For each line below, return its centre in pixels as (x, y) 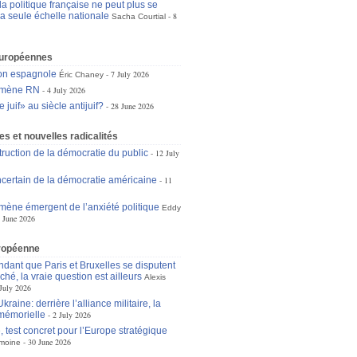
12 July (167, 153)
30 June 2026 (49, 342)
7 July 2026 (129, 74)
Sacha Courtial (138, 16)
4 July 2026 (66, 90)
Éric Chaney (81, 75)
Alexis (155, 277)
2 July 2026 (71, 315)
